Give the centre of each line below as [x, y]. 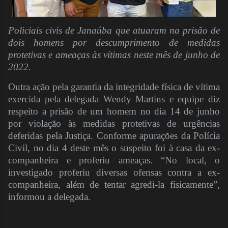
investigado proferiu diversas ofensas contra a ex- [114, 173]
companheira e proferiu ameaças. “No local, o [114, 160]
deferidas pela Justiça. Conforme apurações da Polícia [114, 136]
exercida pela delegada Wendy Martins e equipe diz [114, 99]
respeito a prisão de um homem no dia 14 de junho [114, 111]
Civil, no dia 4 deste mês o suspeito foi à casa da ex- [114, 148]
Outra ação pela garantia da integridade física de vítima [114, 87]
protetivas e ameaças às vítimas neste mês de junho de [114, 55]
